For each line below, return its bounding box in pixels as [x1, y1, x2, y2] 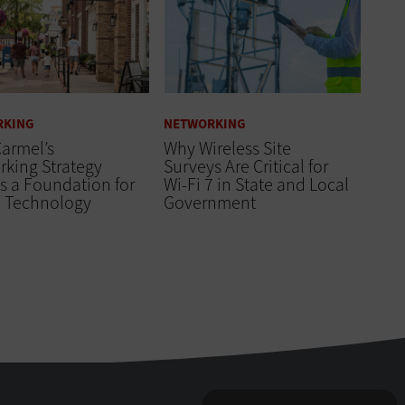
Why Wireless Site [163, 136, 291, 161]
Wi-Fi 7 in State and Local [163, 172, 349, 197]
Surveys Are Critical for [163, 154, 328, 179]
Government [163, 190, 256, 215]
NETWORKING [163, 114, 246, 133]
